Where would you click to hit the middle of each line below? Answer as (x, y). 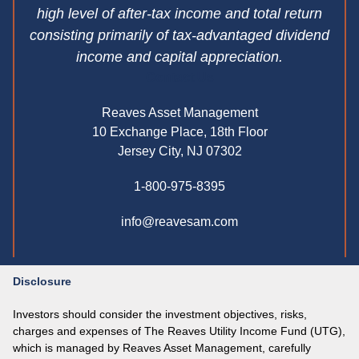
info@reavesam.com (179, 221)
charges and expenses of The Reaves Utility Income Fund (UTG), (179, 331)
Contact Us (179, 77)
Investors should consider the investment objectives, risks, (160, 314)
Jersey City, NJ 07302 (179, 151)
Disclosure (42, 281)
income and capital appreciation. (179, 56)
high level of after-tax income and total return (179, 13)
